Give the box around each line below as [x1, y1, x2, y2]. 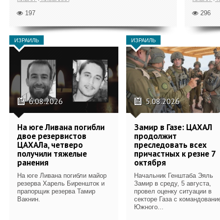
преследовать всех [134, 139, 207, 150]
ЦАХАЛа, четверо [17, 139, 83, 150]
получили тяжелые [17, 148, 87, 159]
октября [134, 157, 166, 168]
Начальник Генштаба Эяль [134, 171, 213, 179]
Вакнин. [17, 195, 40, 203]
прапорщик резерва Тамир [17, 187, 95, 195]
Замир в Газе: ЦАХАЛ [134, 121, 212, 133]
